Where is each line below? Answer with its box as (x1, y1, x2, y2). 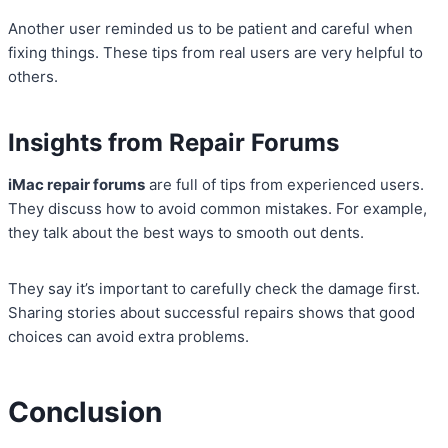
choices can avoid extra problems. (8, 327, 249, 347)
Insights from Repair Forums (8, 128, 339, 158)
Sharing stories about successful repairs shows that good (8, 303, 415, 323)
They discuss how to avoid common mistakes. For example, (8, 199, 427, 219)
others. (8, 67, 58, 87)
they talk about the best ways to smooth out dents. (8, 223, 364, 243)
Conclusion (8, 395, 162, 430)
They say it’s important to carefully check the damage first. (8, 279, 420, 299)
